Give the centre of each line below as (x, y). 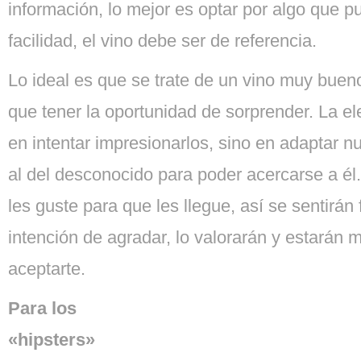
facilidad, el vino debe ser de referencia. (162, 41)
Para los (42, 308)
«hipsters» (52, 340)
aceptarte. (47, 269)
